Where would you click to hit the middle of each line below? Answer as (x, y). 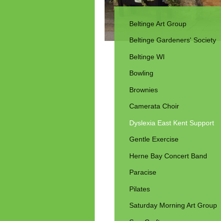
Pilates (140, 189)
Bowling (141, 73)
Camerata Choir (154, 106)
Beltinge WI (147, 56)
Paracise (143, 172)
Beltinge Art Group (158, 23)
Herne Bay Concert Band (168, 156)
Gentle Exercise (154, 139)
